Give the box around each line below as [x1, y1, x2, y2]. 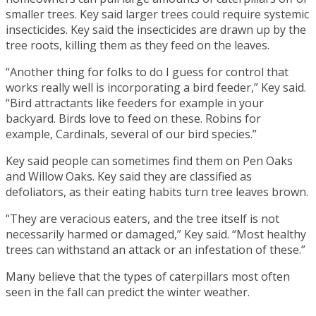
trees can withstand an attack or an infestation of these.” [6, 241, 305, 257]
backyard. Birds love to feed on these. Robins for [6, 110, 261, 126]
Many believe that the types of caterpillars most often [6, 268, 290, 284]
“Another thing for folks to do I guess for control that [6, 63, 288, 80]
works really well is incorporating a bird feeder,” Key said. [6, 79, 306, 95]
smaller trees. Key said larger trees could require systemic [6, 6, 309, 22]
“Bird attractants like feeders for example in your [6, 95, 264, 111]
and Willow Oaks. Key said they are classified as [6, 168, 252, 184]
